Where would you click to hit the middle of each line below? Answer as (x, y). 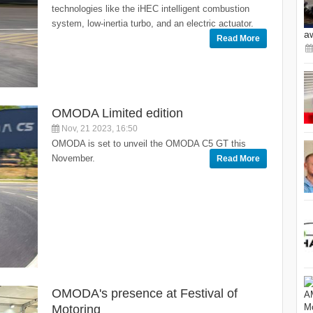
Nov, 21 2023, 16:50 (99, 128)
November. (73, 158)
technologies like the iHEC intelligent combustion (151, 9)
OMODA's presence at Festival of (145, 293)
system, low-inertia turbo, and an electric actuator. (153, 23)
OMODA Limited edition (117, 113)
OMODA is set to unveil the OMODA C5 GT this (149, 143)
